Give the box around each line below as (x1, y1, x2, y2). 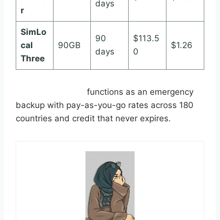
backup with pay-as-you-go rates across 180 (16, 100, 193, 110)
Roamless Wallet (16, 86, 84, 97)
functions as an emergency (84, 86, 193, 97)
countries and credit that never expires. (16, 113, 171, 123)
